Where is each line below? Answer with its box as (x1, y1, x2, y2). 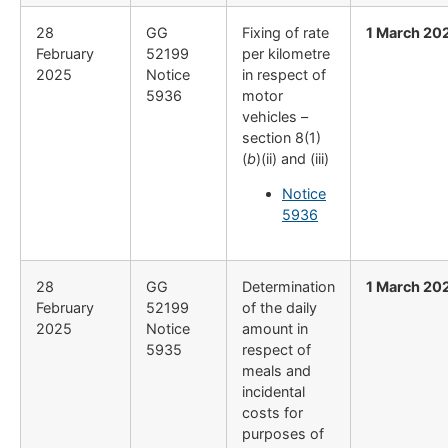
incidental (242, 383, 305, 401)
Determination (242, 278, 335, 296)
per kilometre (242, 45, 330, 63)
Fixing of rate (242, 24, 329, 42)
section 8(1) (242, 129, 321, 147)
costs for (242, 404, 303, 422)
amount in (242, 320, 308, 338)
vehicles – (242, 108, 308, 126)
